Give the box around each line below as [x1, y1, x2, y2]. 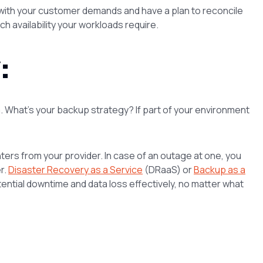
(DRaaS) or [143, 163, 194, 176]
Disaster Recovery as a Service [8, 163, 143, 176]
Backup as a [194, 163, 245, 176]
